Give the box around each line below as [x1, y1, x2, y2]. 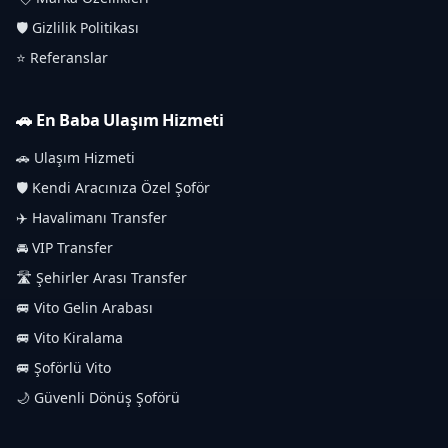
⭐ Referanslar [16, 48, 108, 68]
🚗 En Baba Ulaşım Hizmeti [16, 109, 225, 132]
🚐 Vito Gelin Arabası [16, 298, 153, 318]
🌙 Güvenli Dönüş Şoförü [16, 388, 180, 408]
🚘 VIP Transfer [16, 238, 113, 258]
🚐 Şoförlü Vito [16, 358, 111, 378]
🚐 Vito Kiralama [16, 328, 123, 348]
